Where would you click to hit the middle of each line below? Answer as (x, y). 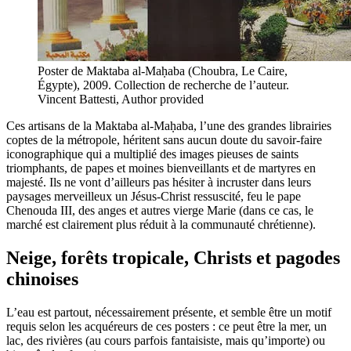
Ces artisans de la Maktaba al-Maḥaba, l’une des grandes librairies (169, 126)
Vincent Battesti (77, 100)
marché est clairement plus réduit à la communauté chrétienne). (161, 225)
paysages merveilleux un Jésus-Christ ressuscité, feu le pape (154, 197)
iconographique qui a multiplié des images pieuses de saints (152, 154)
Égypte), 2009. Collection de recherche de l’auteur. (163, 85)
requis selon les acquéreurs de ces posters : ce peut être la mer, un (166, 326)
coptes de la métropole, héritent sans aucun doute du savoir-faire (164, 140)
